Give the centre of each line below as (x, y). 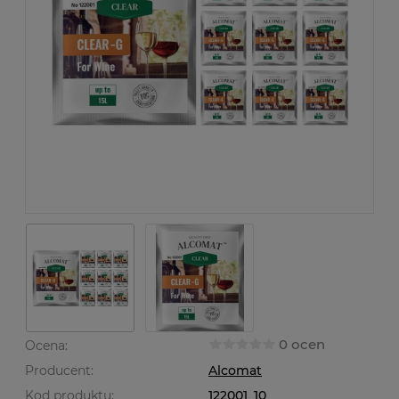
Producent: (59, 370)
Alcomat (235, 370)
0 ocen (302, 344)
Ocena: (46, 346)
